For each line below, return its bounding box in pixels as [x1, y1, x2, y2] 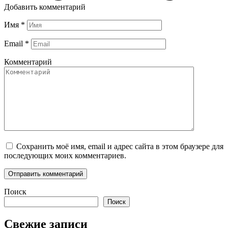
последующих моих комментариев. [4, 151, 126, 160]
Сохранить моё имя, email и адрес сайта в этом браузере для [16, 141, 223, 151]
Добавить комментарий [4, 2, 85, 11]
